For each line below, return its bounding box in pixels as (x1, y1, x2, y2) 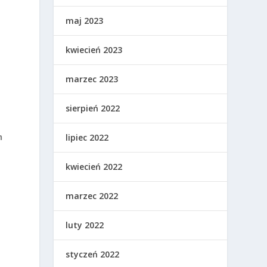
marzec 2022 (66, 190, 119, 201)
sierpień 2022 (66, 103, 120, 114)
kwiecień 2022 (66, 161, 123, 172)
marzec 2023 (66, 73, 119, 85)
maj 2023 (66, 15, 104, 26)
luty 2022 (66, 219, 104, 231)
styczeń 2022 (66, 249, 120, 260)
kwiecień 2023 (66, 44, 123, 55)
